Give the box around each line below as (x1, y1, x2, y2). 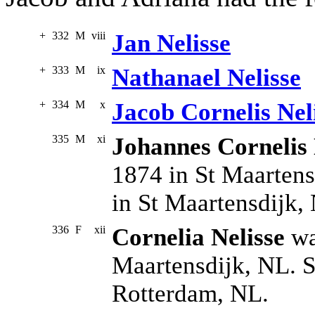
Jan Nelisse (112, 30, 231, 58)
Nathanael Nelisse (112, 64, 301, 92)
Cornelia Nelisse (112, 224, 285, 252)
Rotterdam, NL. (112, 280, 269, 308)
